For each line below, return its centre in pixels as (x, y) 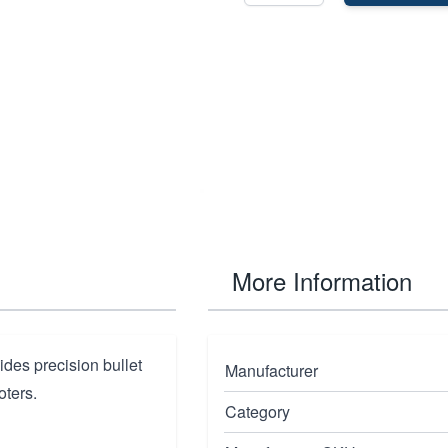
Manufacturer (271, 370)
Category (257, 411)
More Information (322, 280)
